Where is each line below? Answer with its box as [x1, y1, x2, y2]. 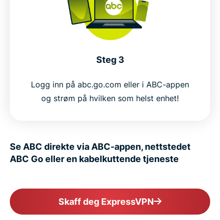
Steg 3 [96, 55, 124, 65]
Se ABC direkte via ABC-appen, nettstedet [10, 141, 191, 152]
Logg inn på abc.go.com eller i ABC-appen [31, 80, 189, 89]
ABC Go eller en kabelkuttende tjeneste [10, 154, 179, 164]
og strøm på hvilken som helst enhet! [41, 93, 179, 103]
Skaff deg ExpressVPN [58, 196, 154, 207]
